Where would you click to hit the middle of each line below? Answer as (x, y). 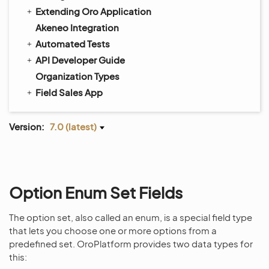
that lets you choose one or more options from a (113, 230)
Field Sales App (69, 92)
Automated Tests (73, 44)
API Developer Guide (80, 60)
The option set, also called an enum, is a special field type (131, 217)
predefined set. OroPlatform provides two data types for (131, 243)
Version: (27, 126)
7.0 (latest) (73, 126)
